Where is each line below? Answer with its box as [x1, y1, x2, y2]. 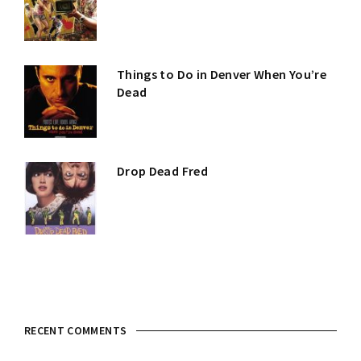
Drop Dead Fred [117, 163, 208, 180]
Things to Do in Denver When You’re [117, 66, 326, 83]
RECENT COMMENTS [24, 323, 127, 338]
